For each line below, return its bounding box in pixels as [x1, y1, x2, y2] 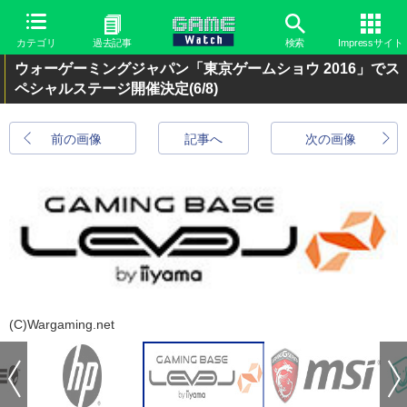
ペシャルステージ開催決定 [15, 81, 189, 96]
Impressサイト [337, 37, 404, 48]
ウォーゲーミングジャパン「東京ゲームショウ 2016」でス [15, 61, 400, 76]
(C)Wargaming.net [9, 316, 114, 332]
